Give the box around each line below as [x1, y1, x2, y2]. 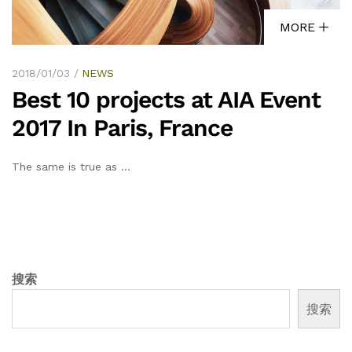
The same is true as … [12, 160, 130, 173]
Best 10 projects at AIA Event [12, 86, 321, 113]
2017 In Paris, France [12, 114, 233, 141]
